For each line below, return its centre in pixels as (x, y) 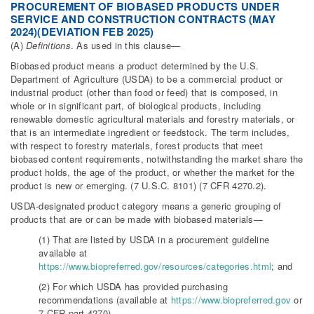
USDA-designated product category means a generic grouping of (146, 206)
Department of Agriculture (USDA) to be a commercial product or (147, 79)
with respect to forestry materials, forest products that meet (137, 146)
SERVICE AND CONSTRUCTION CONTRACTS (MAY (143, 19)
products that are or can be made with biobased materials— (137, 219)
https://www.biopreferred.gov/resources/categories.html (155, 266)
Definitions (48, 46)
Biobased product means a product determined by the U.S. (135, 66)
